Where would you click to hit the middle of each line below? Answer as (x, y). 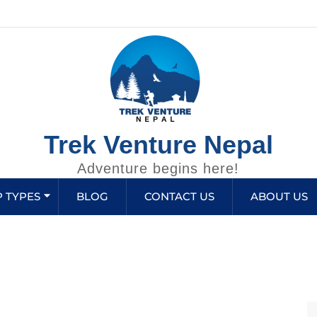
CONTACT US (179, 196)
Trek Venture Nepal (158, 145)
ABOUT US (279, 196)
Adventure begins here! (158, 169)
